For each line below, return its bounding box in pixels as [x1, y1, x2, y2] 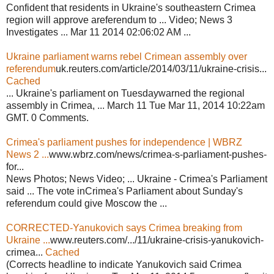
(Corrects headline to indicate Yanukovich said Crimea [6, 259, 242, 270]
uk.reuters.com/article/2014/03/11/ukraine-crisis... [56, 63, 267, 74]
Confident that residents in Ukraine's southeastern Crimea [6, 2, 256, 13]
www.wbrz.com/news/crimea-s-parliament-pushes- [49, 149, 267, 160]
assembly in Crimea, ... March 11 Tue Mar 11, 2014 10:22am [6, 100, 265, 111]
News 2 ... [6, 149, 49, 160]
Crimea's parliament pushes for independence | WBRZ [6, 136, 242, 147]
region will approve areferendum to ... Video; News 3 [6, 14, 232, 25]
